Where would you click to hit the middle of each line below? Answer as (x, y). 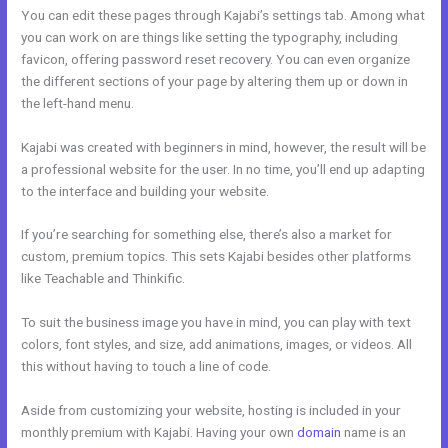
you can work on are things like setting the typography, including (210, 36)
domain (319, 432)
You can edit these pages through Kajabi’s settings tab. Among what (223, 14)
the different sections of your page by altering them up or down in (215, 80)
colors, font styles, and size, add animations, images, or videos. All (217, 344)
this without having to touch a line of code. (146, 366)
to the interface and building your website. (145, 190)
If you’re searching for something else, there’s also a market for (207, 234)
